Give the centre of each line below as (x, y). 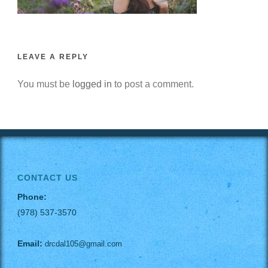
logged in (92, 84)
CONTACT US (48, 178)
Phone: (32, 197)
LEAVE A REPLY (53, 57)
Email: (30, 243)
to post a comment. (153, 84)
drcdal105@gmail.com (83, 244)
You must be (45, 84)
